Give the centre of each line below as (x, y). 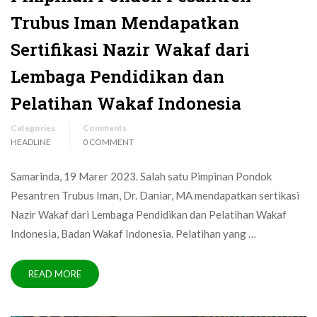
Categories (33, 128)
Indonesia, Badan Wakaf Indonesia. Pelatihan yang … (133, 234)
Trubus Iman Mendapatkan (125, 23)
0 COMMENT (108, 142)
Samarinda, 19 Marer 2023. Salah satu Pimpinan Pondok (141, 177)
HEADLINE (31, 142)
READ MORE (55, 274)
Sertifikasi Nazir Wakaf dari (130, 50)
